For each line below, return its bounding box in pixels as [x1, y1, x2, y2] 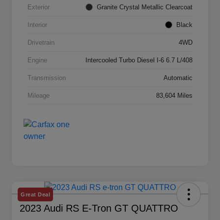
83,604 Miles [156, 92, 192, 100]
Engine [27, 56, 47, 64]
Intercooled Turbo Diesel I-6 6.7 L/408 [85, 56, 192, 64]
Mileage [27, 92, 50, 100]
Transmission [27, 74, 66, 82]
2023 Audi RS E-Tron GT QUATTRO [20, 203, 178, 214]
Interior [27, 21, 47, 29]
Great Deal [21, 192, 50, 198]
